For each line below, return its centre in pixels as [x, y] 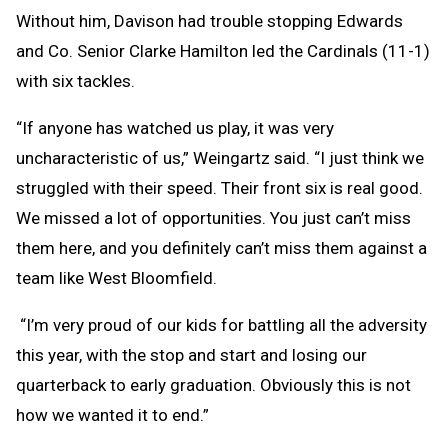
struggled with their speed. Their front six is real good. [219, 187]
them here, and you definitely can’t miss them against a [221, 247]
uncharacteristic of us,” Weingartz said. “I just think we [220, 157]
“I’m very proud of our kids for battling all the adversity [221, 324]
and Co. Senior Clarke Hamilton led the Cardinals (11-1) [223, 50]
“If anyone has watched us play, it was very [175, 127]
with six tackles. [77, 80]
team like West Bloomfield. [116, 277]
